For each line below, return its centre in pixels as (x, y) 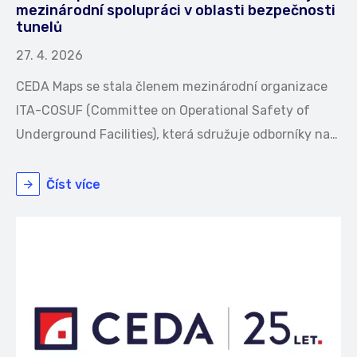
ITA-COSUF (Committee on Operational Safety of (163, 110)
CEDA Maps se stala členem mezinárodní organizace (172, 86)
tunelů (39, 27)
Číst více (74, 184)
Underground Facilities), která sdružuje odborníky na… (177, 134)
